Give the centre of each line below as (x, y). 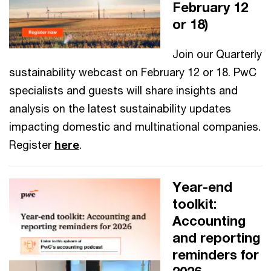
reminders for (216, 254)
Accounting (209, 220)
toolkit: (194, 204)
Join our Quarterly (217, 54)
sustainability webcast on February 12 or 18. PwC (133, 72)
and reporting (216, 237)
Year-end (202, 187)
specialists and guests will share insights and (123, 90)
